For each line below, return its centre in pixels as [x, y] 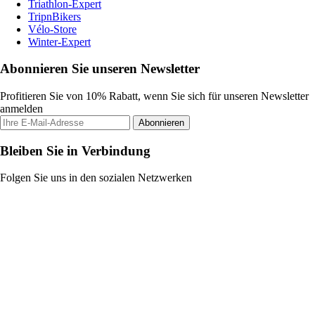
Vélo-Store [52, 29]
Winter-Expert [59, 41]
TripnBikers [54, 16]
